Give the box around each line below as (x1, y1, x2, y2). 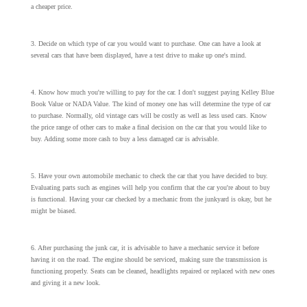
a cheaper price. (30, 2, 73, 10)
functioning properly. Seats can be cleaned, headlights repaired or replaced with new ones (30, 267, 275, 275)
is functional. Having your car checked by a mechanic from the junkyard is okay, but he (30, 195, 271, 203)
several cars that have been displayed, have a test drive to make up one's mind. (30, 51, 247, 59)
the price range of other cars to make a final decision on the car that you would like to (30, 123, 267, 131)
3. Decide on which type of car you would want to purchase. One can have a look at (30, 39, 261, 47)
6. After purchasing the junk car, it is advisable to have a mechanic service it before (30, 243, 259, 251)
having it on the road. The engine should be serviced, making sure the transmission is (30, 255, 267, 263)
